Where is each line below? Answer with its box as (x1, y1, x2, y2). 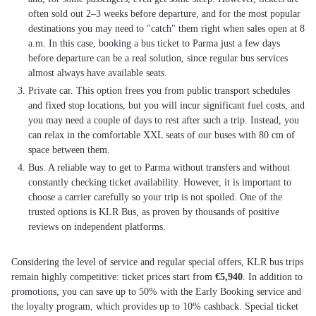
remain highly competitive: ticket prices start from (11, 272, 215, 282)
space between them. (28, 145, 110, 155)
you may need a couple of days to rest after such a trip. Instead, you (28, 115, 299, 126)
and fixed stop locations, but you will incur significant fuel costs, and (28, 100, 305, 111)
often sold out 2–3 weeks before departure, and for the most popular (28, 8, 300, 19)
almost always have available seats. (28, 68, 167, 78)
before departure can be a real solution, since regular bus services (28, 53, 288, 63)
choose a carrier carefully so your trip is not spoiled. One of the (28, 192, 282, 202)
